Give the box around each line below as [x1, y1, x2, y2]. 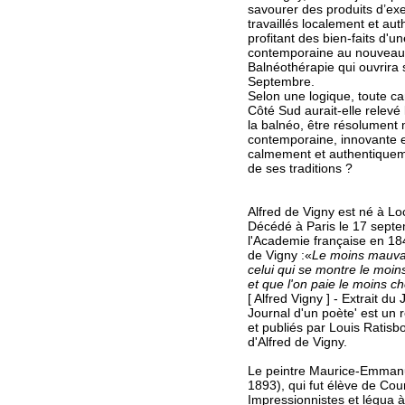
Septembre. [247, 74, 315, 89]
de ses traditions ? [247, 161, 353, 175]
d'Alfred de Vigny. [247, 334, 347, 349]
